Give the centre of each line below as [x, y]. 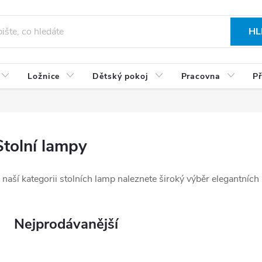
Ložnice [44, 76]
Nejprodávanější [66, 224]
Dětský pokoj [120, 76]
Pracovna [201, 76]
